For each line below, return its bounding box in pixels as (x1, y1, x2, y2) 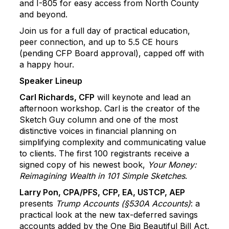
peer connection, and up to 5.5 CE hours (19, 37, 178, 47)
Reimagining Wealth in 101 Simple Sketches (19, 171, 185, 181)
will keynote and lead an (95, 92, 191, 102)
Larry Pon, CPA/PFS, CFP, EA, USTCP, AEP (19, 187, 185, 197)
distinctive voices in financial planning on (19, 126, 176, 136)
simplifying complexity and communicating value (19, 137, 206, 147)
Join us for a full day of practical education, (19, 26, 190, 36)
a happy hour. (19, 59, 74, 70)
